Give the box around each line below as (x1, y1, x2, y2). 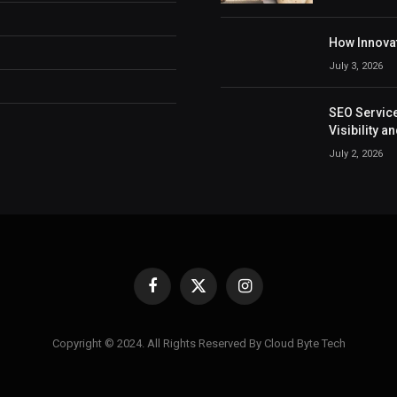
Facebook (151, 286, 204, 300)
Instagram (243, 286, 295, 300)
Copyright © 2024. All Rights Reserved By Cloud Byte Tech (51, 336, 346, 350)
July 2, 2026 (329, 147, 383, 160)
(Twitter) (197, 303, 240, 317)
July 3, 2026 (329, 59, 383, 72)
